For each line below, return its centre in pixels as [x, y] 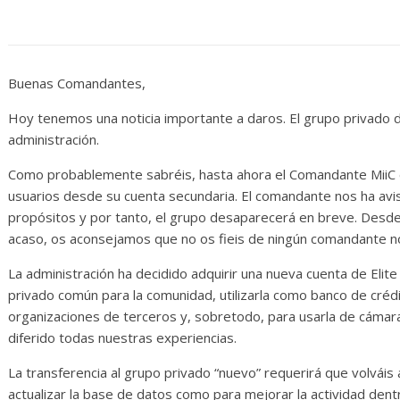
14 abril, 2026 [317, 47]
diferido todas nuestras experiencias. [122, 338]
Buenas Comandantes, [77, 83]
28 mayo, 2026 [43, 70]
